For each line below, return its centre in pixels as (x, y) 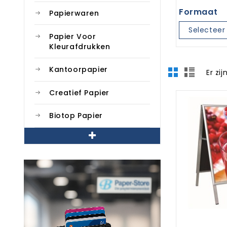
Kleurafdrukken (80, 46)
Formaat (198, 12)
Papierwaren (74, 13)
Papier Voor (73, 36)
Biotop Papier (76, 116)
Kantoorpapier (79, 70)
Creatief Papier (79, 92)
